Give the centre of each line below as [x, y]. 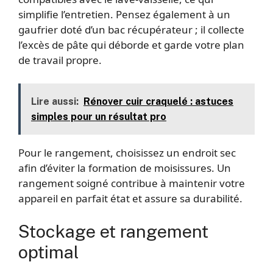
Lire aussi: [55, 101]
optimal [48, 252]
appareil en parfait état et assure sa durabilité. [130, 198]
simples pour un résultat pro [99, 116]
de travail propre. [60, 60]
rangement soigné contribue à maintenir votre [132, 183]
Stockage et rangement [113, 232]
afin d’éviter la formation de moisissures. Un [125, 168]
